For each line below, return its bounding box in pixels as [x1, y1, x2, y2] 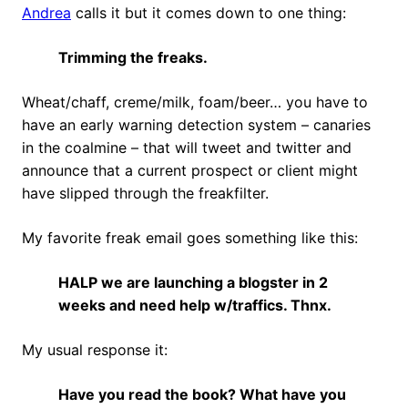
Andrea [22, 4, 71, 23]
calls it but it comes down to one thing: [71, 4, 346, 23]
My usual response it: [22, 341, 168, 360]
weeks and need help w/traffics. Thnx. [58, 296, 331, 315]
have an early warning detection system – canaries [22, 116, 371, 135]
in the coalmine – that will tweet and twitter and [22, 138, 352, 158]
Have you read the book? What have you [58, 385, 346, 404]
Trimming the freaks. [58, 48, 208, 67]
